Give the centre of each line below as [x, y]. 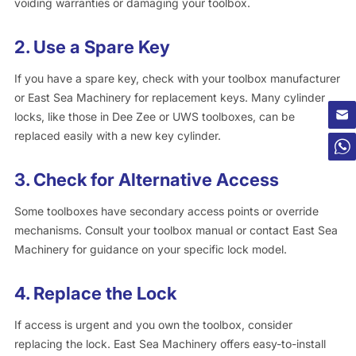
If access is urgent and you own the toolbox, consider [153, 325]
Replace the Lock [104, 294]
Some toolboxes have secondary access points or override [166, 211]
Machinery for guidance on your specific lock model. [150, 250]
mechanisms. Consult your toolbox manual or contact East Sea [176, 230]
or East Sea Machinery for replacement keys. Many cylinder [169, 98]
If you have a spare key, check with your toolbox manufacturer [177, 79]
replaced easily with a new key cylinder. [117, 136]
